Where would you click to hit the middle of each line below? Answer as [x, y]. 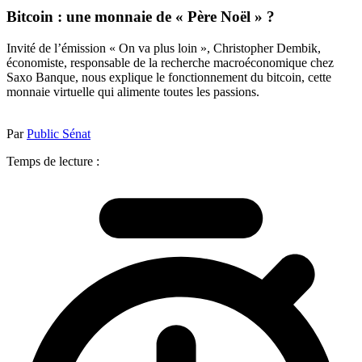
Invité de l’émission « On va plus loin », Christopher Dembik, [164, 48]
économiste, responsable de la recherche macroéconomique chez [170, 62]
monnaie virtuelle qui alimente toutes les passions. [133, 91]
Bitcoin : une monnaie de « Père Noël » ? [141, 17]
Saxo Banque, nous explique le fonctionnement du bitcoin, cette [169, 77]
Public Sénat [59, 133]
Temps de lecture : [53, 161]
